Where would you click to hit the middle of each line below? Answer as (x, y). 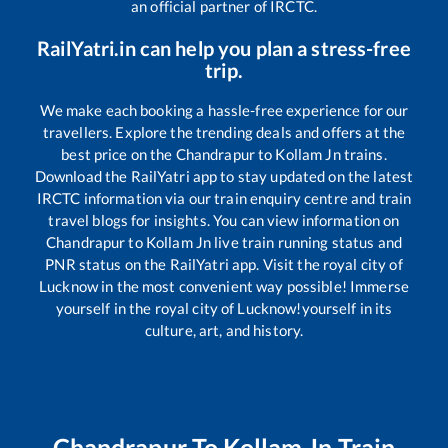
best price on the (118, 154)
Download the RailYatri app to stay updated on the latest (224, 176)
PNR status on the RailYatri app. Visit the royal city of (224, 264)
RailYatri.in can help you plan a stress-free (224, 48)
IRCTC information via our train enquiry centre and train (224, 198)
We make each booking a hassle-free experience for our (224, 110)
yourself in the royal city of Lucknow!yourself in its (224, 308)
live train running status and (306, 242)
